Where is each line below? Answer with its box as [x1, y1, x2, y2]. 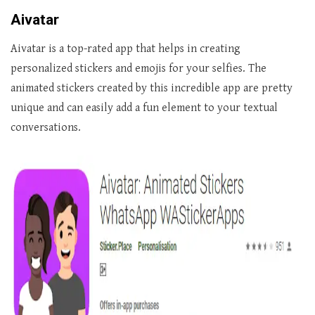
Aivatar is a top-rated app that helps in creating [11, 42, 240, 56]
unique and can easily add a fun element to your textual [11, 101, 278, 115]
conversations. [11, 121, 81, 135]
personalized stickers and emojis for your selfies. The [11, 62, 266, 76]
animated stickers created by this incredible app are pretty [11, 82, 292, 96]
